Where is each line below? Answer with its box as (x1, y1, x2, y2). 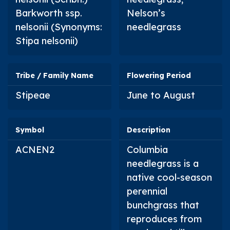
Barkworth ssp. (15, 7, 82, 19)
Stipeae (15, 89, 50, 101)
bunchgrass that (126, 199, 199, 211)
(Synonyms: (48, 21, 102, 33)
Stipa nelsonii (15, 34, 74, 47)
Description (126, 125, 170, 135)
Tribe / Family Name (15, 70, 93, 80)
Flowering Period (126, 70, 191, 80)
